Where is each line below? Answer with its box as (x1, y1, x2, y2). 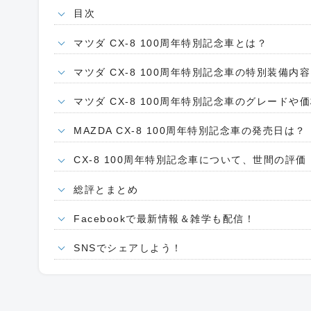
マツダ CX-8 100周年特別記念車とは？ (74, 37, 268, 49)
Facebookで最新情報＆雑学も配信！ (74, 212, 255, 224)
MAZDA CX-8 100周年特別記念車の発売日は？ (74, 125, 306, 137)
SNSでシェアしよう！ (74, 242, 183, 253)
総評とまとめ (74, 183, 139, 195)
